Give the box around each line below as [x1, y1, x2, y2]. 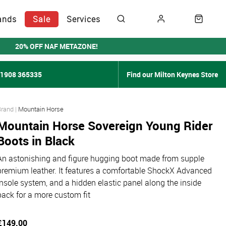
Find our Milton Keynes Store [127, 70, 218, 79]
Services [67, 13, 100, 25]
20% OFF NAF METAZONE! [15, 41, 98, 51]
